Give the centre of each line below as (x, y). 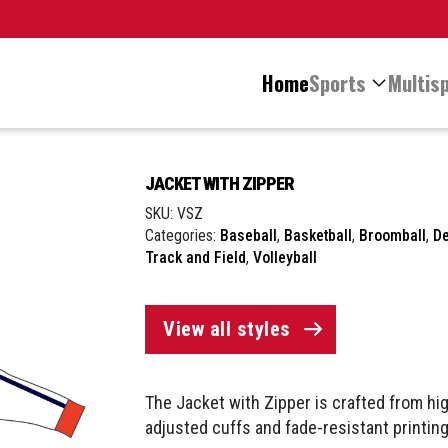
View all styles (227, 328)
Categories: (183, 235)
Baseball (249, 235)
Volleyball (285, 257)
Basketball (318, 235)
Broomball (393, 235)
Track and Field (196, 257)
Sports (337, 82)
